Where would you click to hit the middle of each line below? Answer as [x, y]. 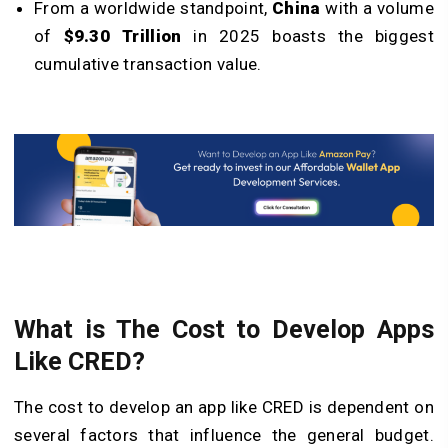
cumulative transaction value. [148, 63]
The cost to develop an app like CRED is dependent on [224, 406]
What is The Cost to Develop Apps [224, 329]
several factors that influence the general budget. [224, 434]
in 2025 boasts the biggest [307, 35]
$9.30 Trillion [122, 35]
